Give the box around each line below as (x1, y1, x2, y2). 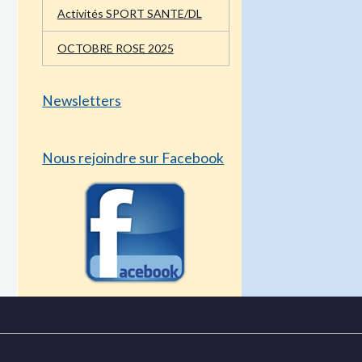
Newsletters (42, 72, 122, 90)
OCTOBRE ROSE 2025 (57, 22, 174, 36)
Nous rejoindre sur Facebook (42, 129, 225, 147)
